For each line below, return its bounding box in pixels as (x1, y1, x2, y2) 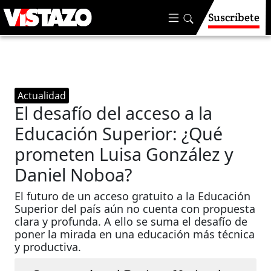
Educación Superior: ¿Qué (15, 122, 223, 145)
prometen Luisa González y (15, 142, 234, 166)
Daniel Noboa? (15, 163, 132, 186)
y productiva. (15, 240, 82, 254)
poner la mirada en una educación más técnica (15, 227, 255, 241)
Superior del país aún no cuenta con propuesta (15, 201, 256, 216)
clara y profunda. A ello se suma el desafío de (15, 214, 248, 229)
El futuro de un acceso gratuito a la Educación (15, 189, 251, 203)
